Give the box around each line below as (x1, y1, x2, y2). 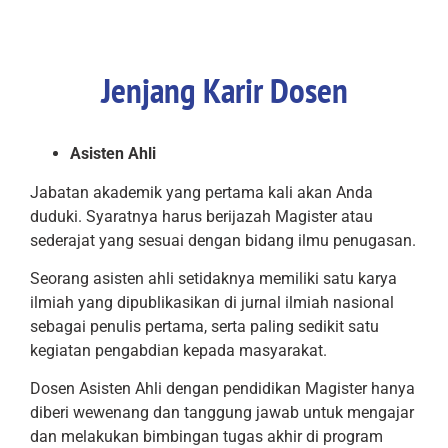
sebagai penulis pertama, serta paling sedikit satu (30, 317, 379, 337)
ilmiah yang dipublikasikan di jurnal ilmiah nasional (30, 293, 394, 313)
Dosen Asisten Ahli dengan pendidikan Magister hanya (30, 379, 415, 399)
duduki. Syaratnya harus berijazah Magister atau (30, 206, 373, 226)
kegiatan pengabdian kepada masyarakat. (30, 341, 327, 361)
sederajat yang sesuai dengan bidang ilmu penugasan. (30, 230, 416, 250)
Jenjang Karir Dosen (100, 66, 348, 113)
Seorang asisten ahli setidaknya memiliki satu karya (30, 269, 397, 289)
